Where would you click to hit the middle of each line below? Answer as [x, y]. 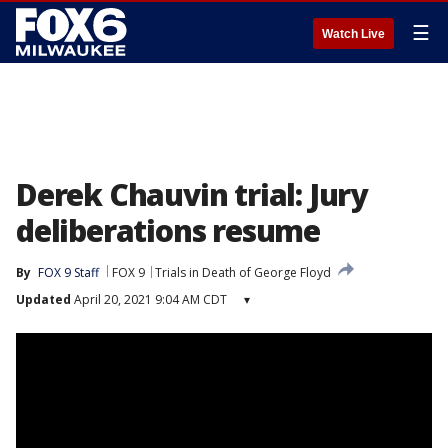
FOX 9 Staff [68, 272]
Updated [43, 299]
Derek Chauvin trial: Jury [191, 194]
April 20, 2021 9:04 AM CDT [149, 299]
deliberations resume [168, 230]
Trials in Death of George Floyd [243, 272]
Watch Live [353, 34]
